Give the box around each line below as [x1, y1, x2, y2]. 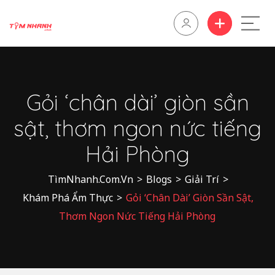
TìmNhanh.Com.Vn [48, 172, 133, 186]
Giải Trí [185, 172, 219, 186]
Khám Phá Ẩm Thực [23, 191, 113, 204]
